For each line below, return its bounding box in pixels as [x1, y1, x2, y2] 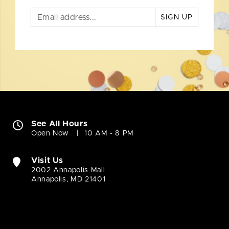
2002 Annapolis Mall [31, 167, 105, 174]
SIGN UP [161, 14, 193, 21]
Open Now [31, 130, 70, 138]
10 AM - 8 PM [84, 130, 134, 138]
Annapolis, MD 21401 [31, 176, 106, 184]
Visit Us [31, 156, 64, 165]
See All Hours [31, 120, 88, 128]
